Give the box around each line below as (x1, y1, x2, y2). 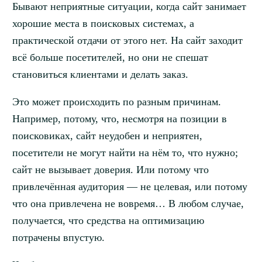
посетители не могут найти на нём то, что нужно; (12, 147, 238, 159)
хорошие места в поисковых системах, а (12, 18, 194, 30)
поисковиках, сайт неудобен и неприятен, (12, 130, 202, 142)
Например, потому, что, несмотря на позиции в (12, 113, 227, 125)
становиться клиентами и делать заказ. (12, 68, 188, 81)
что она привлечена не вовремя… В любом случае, (12, 198, 244, 210)
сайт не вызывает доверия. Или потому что (12, 164, 209, 176)
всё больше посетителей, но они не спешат (12, 51, 208, 64)
